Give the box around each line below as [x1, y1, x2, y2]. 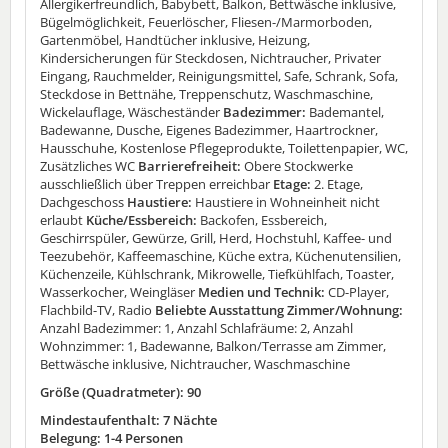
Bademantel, [309, 103, 384, 122]
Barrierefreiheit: [135, 157, 244, 176]
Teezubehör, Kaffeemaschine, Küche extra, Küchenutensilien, [40, 247, 401, 266]
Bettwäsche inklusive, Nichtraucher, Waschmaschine [40, 355, 350, 374]
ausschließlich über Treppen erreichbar [40, 175, 270, 194]
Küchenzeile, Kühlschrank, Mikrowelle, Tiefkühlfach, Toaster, [40, 265, 394, 284]
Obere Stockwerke [244, 157, 353, 176]
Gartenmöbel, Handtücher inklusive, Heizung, [40, 31, 310, 50]
